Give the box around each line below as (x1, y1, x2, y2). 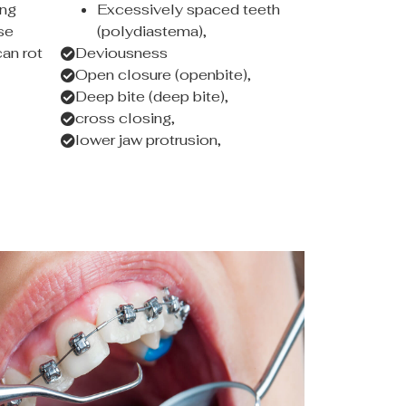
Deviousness (75, 43, 169, 63)
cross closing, (75, 109, 176, 129)
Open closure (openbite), (75, 65, 252, 85)
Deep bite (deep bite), (75, 87, 229, 107)
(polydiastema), (97, 22, 208, 42)
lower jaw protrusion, (75, 130, 222, 150)
